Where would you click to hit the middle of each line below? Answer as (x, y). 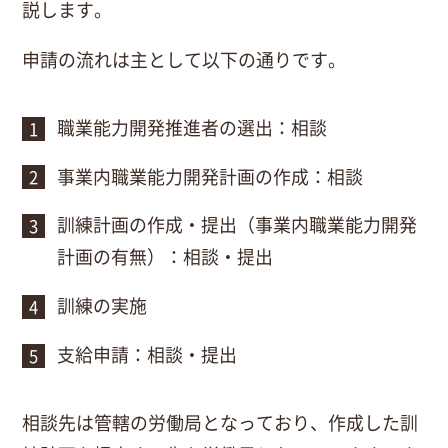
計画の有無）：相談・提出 (165, 256)
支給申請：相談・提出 (147, 353)
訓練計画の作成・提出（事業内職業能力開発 (237, 224)
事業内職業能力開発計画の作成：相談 (210, 175)
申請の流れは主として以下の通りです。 (183, 58)
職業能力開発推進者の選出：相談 (192, 126)
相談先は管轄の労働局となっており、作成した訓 (219, 421)
